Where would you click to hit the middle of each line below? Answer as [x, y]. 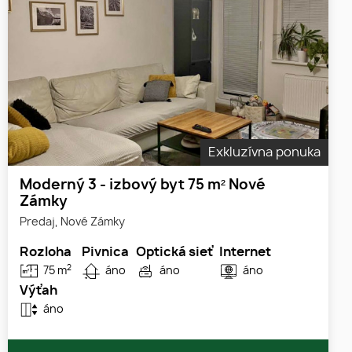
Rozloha [46, 253]
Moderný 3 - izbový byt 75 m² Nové [143, 186]
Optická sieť [174, 253]
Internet [245, 253]
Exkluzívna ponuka [264, 153]
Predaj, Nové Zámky [72, 222]
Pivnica [105, 253]
